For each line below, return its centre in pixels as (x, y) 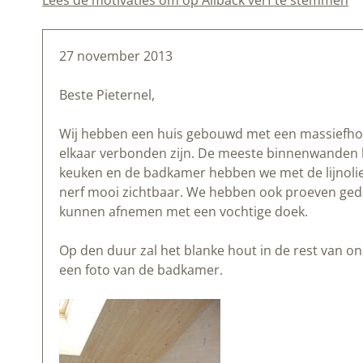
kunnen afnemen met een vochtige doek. (184, 212)
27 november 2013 (116, 56)
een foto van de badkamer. (141, 270)
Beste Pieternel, (107, 95)
